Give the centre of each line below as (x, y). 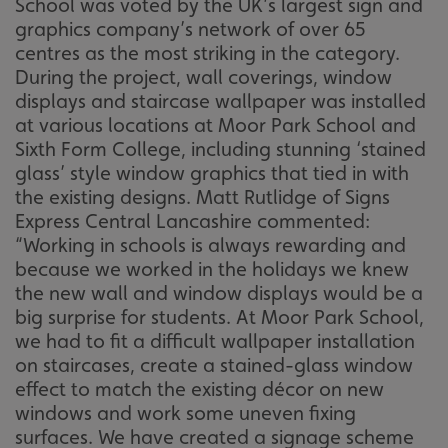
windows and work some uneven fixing (185, 412)
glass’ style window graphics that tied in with (212, 172)
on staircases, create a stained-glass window (214, 364)
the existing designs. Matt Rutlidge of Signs (202, 196)
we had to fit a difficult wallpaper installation (215, 340)
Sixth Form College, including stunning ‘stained (220, 148)
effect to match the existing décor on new (199, 388)
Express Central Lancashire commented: (192, 220)
